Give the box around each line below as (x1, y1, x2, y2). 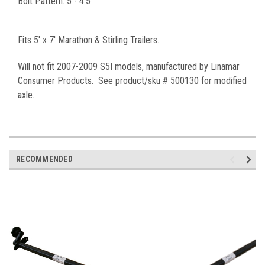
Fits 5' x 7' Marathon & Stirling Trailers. (18, 34, 159, 46)
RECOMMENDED (16, 154, 73, 164)
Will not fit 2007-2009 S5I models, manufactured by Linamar (18, 60, 240, 72)
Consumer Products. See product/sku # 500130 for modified (18, 75, 247, 86)
